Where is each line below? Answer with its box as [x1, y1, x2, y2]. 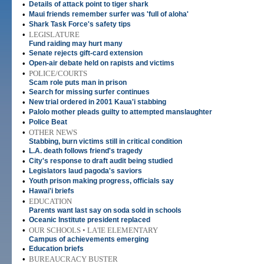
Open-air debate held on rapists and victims [29, 59, 174, 67]
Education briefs [29, 245, 84, 253]
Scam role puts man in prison [29, 78, 127, 87]
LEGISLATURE [29, 30, 80, 39]
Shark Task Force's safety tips [29, 20, 131, 28]
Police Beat [29, 118, 67, 126]
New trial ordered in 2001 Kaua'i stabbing [29, 98, 166, 106]
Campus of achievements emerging [29, 235, 148, 243]
